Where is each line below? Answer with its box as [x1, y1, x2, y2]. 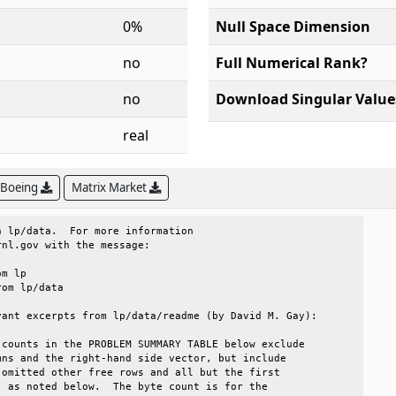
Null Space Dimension [216, 17, 370, 36]
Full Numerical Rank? [216, 53, 368, 72]
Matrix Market [72, 179, 149, 195]
